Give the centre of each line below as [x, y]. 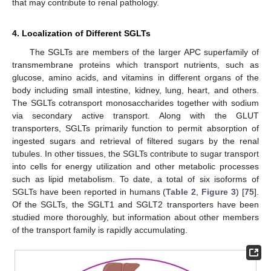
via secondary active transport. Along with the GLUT [135, 115]
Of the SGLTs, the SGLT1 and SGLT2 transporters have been [135, 204]
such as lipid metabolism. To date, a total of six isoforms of [135, 179]
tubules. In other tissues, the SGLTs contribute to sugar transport [135, 153]
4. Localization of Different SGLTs [81, 33]
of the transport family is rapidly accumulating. [100, 230]
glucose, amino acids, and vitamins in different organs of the [135, 77]
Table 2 [181, 191]
